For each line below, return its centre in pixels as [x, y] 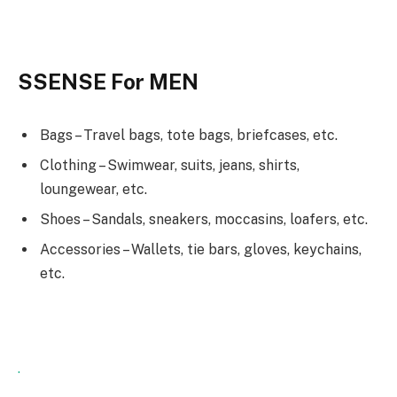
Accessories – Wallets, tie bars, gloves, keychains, [201, 250]
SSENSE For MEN [108, 82]
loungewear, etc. [93, 190]
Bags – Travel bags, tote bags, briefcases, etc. [189, 136]
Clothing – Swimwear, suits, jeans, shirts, [170, 166]
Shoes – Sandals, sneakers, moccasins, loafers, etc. [204, 220]
